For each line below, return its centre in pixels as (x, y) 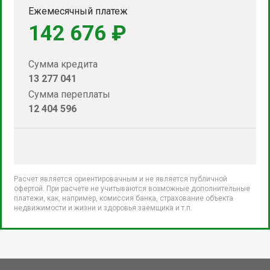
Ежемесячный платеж (78, 11)
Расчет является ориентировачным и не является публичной (121, 179)
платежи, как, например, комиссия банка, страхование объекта (124, 198)
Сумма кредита (63, 64)
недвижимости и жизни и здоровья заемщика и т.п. (103, 208)
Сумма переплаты (69, 94)
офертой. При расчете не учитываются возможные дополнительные (132, 188)
